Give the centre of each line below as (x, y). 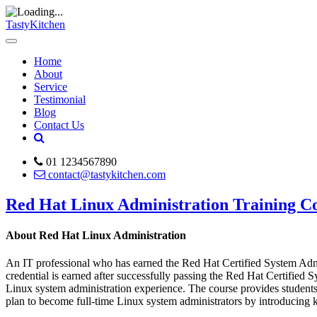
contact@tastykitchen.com (105, 174)
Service (51, 87)
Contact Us (59, 125)
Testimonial (60, 99)
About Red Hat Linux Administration (96, 236)
